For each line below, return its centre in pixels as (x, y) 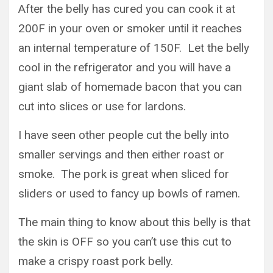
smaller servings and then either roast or (121, 154)
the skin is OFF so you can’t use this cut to (125, 241)
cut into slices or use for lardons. (102, 106)
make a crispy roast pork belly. (96, 261)
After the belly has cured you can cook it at (127, 9)
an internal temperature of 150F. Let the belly (134, 48)
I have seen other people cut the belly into (124, 135)
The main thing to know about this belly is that (134, 222)
